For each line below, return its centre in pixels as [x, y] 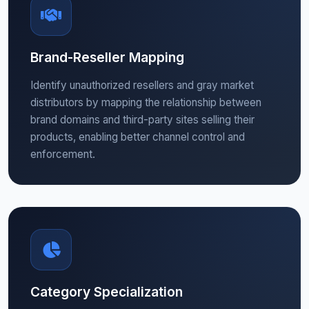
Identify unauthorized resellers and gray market [142, 85]
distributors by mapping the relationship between [146, 102]
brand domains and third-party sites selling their [142, 120]
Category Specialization [107, 292]
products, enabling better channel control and [138, 137]
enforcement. [63, 154]
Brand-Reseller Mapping [107, 57]
